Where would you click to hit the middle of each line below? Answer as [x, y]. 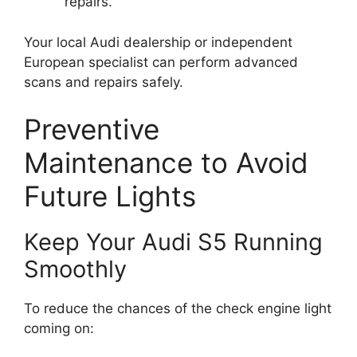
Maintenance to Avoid [166, 163]
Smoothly [75, 269]
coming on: [59, 329]
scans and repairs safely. [104, 82]
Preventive [92, 129]
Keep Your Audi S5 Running [173, 242]
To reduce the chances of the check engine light [178, 309]
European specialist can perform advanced [161, 62]
